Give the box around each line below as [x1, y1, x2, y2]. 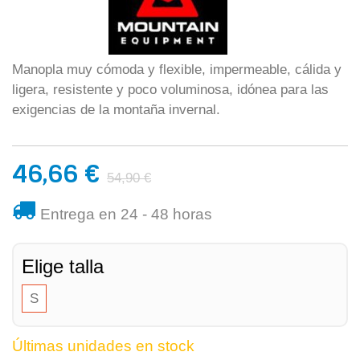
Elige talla [22, 256, 104, 277]
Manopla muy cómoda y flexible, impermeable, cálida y [12, 62, 342, 77]
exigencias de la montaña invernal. [12, 102, 220, 117]
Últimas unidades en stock [12, 337, 194, 354]
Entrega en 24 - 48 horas [40, 206, 212, 223]
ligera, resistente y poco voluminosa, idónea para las [12, 82, 329, 97]
